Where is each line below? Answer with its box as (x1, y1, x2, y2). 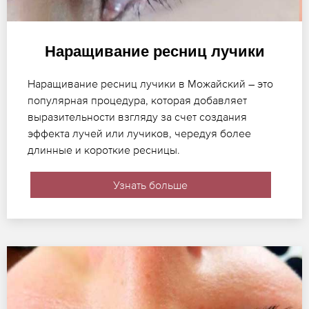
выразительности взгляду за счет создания (28, 110, 247, 123)
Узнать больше (113, 179, 188, 192)
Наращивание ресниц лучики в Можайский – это (28, 77, 273, 90)
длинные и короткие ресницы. (28, 143, 180, 157)
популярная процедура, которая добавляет (28, 94, 247, 107)
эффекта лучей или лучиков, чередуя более (28, 127, 251, 140)
